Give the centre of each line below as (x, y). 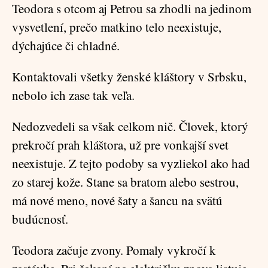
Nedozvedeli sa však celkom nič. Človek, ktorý (130, 126)
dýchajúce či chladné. (66, 45)
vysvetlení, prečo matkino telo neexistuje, (117, 27)
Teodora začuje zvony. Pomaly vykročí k (114, 250)
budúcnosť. (40, 219)
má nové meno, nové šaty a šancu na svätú (117, 200)
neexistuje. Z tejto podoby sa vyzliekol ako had (131, 163)
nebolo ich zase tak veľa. (73, 95)
